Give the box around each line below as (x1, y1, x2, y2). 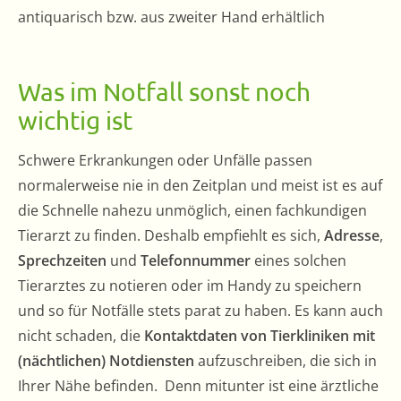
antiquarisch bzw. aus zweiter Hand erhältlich (18, 6, 325, 27)
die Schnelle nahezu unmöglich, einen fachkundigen (18, 200, 367, 220)
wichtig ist (18, 105, 132, 135)
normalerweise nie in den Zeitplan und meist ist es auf (18, 175, 382, 195)
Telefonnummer (141, 250, 251, 270)
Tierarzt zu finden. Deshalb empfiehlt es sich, (18, 225, 324, 245)
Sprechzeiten (18, 250, 107, 270)
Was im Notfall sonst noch (18, 76, 311, 107)
